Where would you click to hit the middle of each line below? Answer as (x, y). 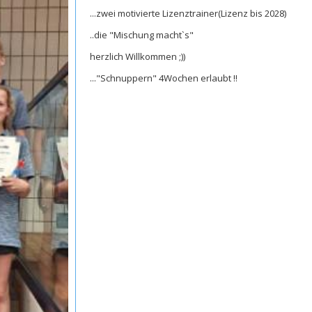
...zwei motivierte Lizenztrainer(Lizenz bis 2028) (188, 14)
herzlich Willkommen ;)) (138, 57)
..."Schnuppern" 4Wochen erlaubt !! (164, 78)
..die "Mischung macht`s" (142, 35)
